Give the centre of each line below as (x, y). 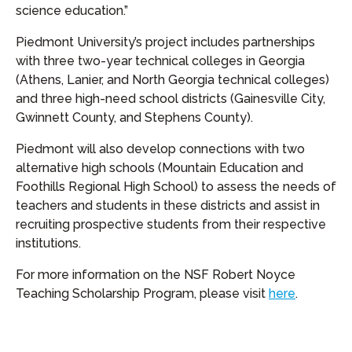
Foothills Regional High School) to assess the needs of (176, 187)
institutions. (48, 243)
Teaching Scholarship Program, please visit (142, 293)
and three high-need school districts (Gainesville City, (170, 99)
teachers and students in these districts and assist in (168, 205)
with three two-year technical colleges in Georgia (160, 61)
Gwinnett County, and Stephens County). (134, 117)
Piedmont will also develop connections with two (160, 149)
